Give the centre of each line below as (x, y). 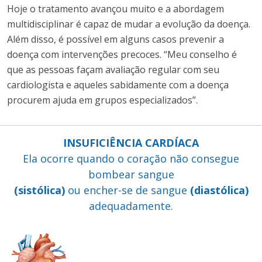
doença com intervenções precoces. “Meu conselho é (122, 54)
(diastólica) (219, 190)
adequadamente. (131, 206)
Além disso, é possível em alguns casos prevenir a (116, 39)
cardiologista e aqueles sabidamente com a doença (118, 85)
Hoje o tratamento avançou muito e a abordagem (116, 8)
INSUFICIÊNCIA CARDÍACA (131, 142)
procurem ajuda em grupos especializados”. (102, 100)
